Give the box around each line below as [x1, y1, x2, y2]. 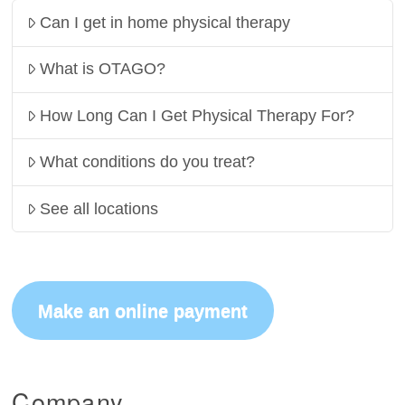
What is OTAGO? [40, 60, 166, 79]
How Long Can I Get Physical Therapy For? [40, 106, 355, 125]
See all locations [40, 199, 159, 218]
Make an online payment [38, 300, 249, 321]
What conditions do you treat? [40, 153, 256, 172]
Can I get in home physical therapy [40, 14, 291, 32]
